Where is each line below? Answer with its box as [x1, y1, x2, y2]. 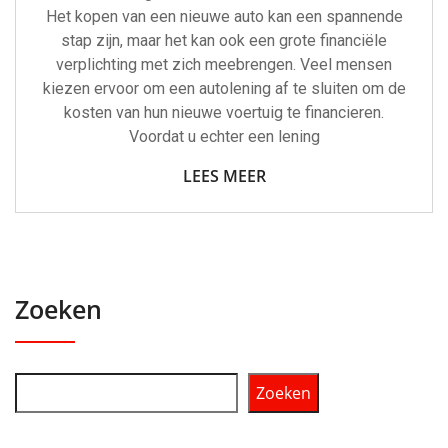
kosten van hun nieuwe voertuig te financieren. [64, 102, 384, 122]
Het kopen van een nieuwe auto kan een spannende [45, 6, 403, 26]
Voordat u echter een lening [128, 126, 320, 146]
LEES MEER [182, 164, 266, 187]
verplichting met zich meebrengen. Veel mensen [56, 54, 392, 74]
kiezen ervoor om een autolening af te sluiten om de [42, 78, 406, 98]
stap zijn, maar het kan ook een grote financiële [61, 30, 387, 50]
